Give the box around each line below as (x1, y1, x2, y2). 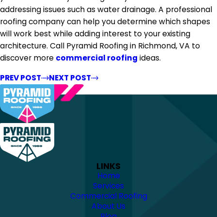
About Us (92, 201, 125, 211)
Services (93, 180, 124, 191)
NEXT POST (48, 73, 91, 83)
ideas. (138, 52, 161, 63)
